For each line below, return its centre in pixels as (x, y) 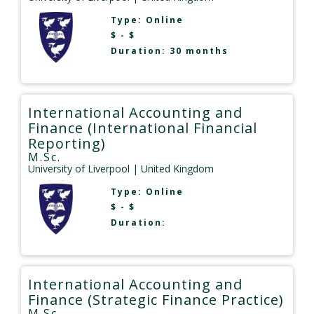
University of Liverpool (79, 168)
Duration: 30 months (169, 50)
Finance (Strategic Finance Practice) (156, 299)
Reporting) (67, 143)
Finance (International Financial (143, 128)
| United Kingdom (172, 168)
